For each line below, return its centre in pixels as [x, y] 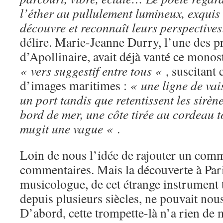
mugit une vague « [68, 128]
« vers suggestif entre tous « [93, 71]
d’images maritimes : [75, 85]
